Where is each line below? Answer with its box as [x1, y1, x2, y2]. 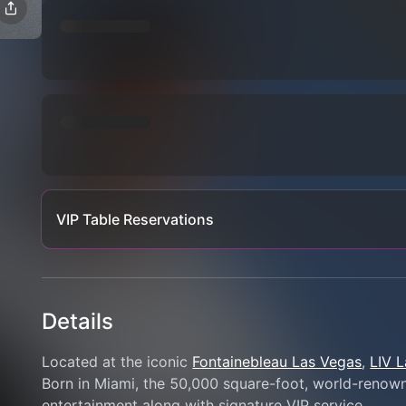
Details [42, 308, 114, 334]
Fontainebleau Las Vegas [192, 353, 362, 371]
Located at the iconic [42, 353, 193, 371]
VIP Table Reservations [56, 210, 215, 228]
